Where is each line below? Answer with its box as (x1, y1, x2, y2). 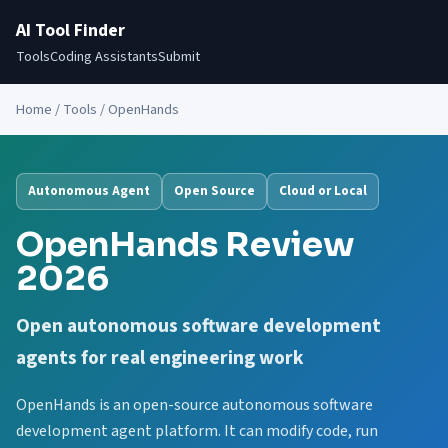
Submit (158, 46, 200, 67)
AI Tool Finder (16, 18, 125, 43)
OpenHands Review (16, 223, 355, 266)
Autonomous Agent (28, 182, 150, 200)
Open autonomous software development (16, 312, 381, 340)
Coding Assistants (50, 46, 158, 67)
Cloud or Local (279, 182, 367, 200)
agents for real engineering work (16, 344, 304, 372)
